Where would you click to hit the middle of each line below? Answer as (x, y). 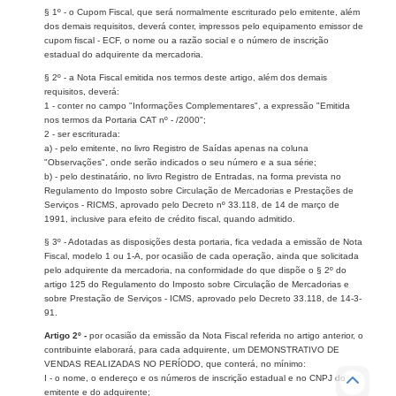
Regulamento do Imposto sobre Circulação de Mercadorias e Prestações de (199, 190)
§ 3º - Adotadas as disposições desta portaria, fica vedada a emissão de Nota (203, 241)
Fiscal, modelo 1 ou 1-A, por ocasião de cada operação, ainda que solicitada (202, 255)
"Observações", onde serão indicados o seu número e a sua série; (180, 162)
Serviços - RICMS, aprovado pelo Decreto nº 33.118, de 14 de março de (192, 204)
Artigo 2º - (67, 335)
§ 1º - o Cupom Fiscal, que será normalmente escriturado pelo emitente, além (202, 11)
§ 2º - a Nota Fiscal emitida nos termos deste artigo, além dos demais (186, 77)
